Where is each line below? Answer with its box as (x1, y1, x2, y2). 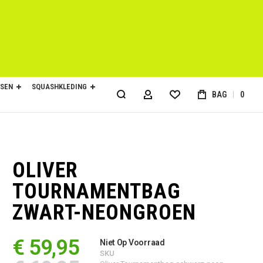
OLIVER (12, 158, 78, 183)
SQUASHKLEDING (32, 82, 87, 91)
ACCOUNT (147, 92, 192, 104)
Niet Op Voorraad (100, 238, 165, 247)
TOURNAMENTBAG (12, 179, 181, 204)
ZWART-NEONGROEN (12, 200, 196, 225)
